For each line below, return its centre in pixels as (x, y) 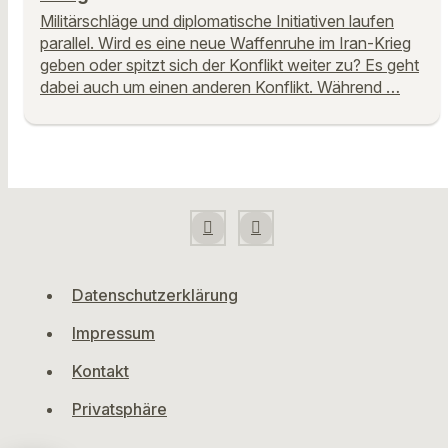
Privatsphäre (119, 409)
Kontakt (100, 371)
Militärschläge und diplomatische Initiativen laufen (217, 21)
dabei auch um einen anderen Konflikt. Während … (220, 87)
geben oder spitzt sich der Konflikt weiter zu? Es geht (229, 65)
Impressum (113, 333)
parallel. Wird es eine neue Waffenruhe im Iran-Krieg (225, 43)
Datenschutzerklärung (155, 295)
